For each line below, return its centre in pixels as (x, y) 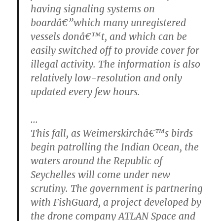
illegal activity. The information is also (116, 64)
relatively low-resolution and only (107, 78)
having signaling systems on (93, 9)
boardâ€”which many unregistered (109, 22)
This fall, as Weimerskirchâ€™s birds (112, 133)
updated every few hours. (86, 92)
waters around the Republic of (97, 161)
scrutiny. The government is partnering (117, 188)
